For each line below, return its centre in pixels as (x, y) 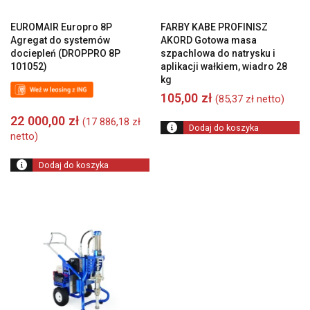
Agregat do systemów (60, 40)
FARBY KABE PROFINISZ (215, 27)
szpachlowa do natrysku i (218, 54)
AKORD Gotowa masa (209, 40)
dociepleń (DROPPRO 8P (65, 54)
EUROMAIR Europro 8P (61, 27)
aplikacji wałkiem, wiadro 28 (224, 67)
